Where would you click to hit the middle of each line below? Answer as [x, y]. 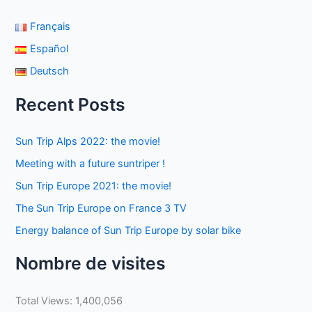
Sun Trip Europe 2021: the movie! [94, 186]
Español [49, 49]
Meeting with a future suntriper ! [91, 164]
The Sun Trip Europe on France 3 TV [101, 209]
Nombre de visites [91, 264]
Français [50, 27]
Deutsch [49, 71]
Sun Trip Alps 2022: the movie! [88, 142]
